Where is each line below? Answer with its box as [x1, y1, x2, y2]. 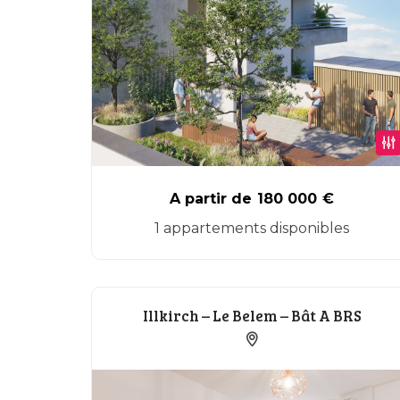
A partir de [170, 190, 252, 207]
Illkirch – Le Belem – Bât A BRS [142, 305, 362, 326]
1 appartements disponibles [154, 220, 349, 237]
